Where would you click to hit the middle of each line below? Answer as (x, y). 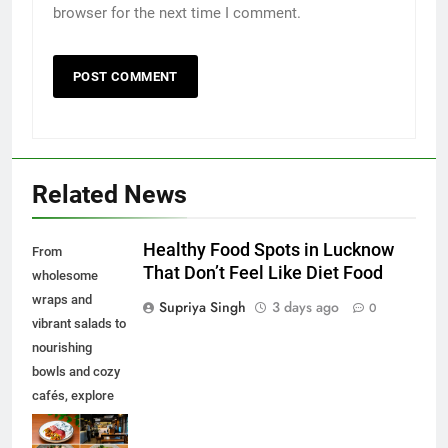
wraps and (62, 300)
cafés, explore (73, 396)
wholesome (65, 276)
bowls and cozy (76, 372)
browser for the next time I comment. (177, 13)
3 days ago (305, 307)
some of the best (80, 420)
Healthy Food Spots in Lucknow (268, 250)
